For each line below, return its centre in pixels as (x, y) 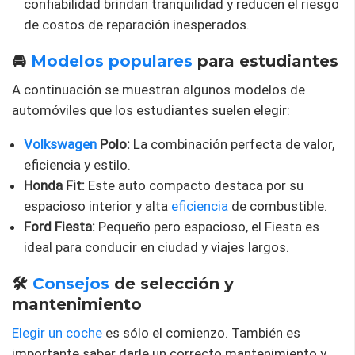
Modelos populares (112, 61)
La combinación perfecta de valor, (232, 144)
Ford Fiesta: (59, 226)
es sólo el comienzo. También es (201, 332)
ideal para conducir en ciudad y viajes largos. (157, 247)
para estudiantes (265, 61)
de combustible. (278, 206)
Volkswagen (60, 144)
